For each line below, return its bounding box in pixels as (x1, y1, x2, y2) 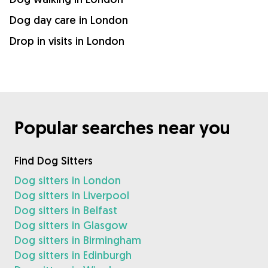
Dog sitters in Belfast (14, 203, 117, 217)
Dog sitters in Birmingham (14, 233, 141, 247)
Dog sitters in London (14, 173, 121, 187)
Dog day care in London (10, 13, 128, 27)
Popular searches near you (14, 115, 230, 139)
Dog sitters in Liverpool (14, 188, 129, 202)
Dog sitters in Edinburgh (14, 248, 132, 262)
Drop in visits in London (10, 33, 124, 48)
